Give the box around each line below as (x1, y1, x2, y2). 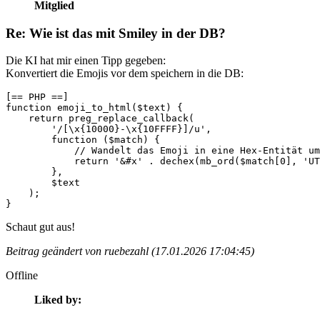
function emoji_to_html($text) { (6, 102, 183, 114)
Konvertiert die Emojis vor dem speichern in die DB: (6, 67, 244, 80)
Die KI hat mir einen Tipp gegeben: (6, 54, 166, 67)
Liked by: (34, 294, 81, 306)
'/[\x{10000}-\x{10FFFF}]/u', (6, 124, 211, 135)
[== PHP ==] (6, 91, 69, 103)
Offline (6, 269, 38, 282)
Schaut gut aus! (6, 221, 75, 234)
